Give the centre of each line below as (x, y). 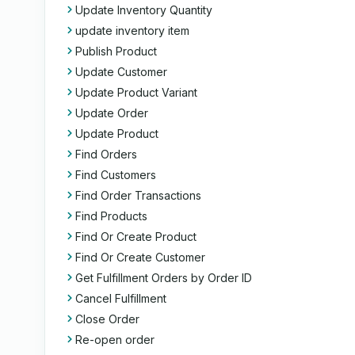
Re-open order (115, 340)
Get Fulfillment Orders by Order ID (164, 278)
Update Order (112, 113)
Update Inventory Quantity (144, 10)
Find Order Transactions (138, 195)
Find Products (111, 216)
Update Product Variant (136, 92)
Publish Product (116, 51)
